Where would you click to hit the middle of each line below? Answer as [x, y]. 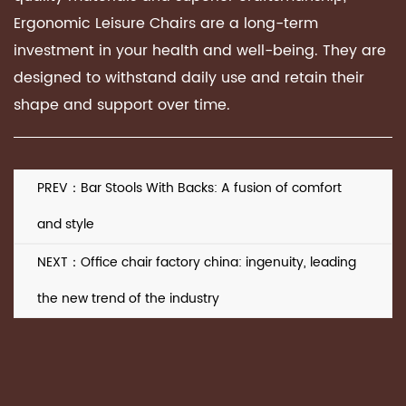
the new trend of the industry [128, 299]
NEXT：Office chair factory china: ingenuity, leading [197, 262]
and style [66, 224]
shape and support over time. [122, 105]
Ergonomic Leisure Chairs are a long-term [166, 24]
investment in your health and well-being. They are [200, 51]
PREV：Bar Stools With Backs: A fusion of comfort [189, 188]
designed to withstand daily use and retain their [189, 78]
